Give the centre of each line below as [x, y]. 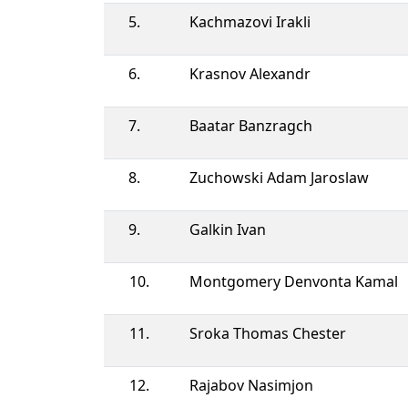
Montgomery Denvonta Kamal [294, 281]
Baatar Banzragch [251, 125]
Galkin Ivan [228, 229]
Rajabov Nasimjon [251, 385]
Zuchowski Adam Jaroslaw [279, 177]
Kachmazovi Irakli [250, 21]
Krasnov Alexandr [250, 73]
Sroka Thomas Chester [268, 333]
